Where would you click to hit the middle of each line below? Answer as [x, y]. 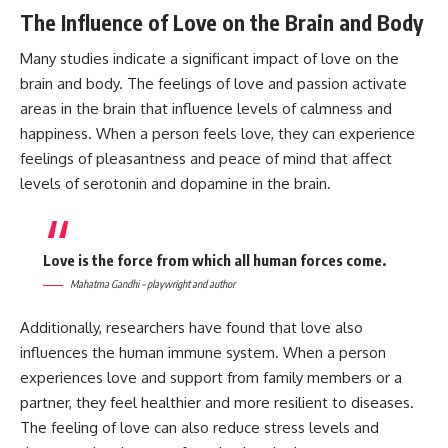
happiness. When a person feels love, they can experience [217, 134]
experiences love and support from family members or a [211, 378]
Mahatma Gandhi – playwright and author [152, 283]
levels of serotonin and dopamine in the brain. [175, 184]
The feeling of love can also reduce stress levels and [199, 428]
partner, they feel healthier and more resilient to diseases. [217, 403]
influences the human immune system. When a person [203, 353]
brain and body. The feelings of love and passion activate [213, 84]
